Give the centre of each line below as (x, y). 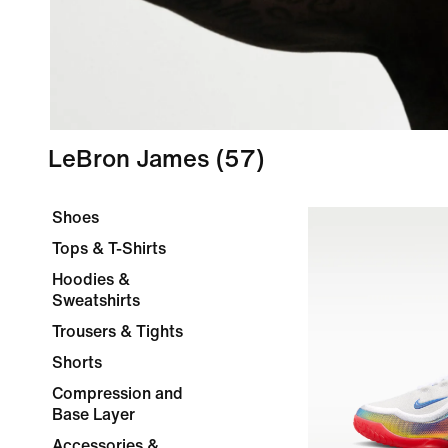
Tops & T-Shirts (109, 248)
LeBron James (129, 159)
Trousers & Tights (117, 331)
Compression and (117, 393)
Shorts (77, 362)
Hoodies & (91, 279)
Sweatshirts (96, 300)
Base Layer (93, 414)
